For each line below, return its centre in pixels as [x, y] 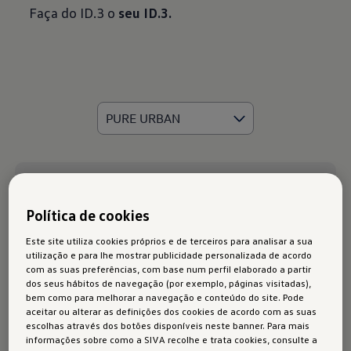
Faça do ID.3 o [74, 13]
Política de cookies [88, 214]
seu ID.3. [145, 13]
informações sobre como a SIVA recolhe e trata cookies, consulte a [172, 339]
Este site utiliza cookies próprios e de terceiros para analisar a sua [170, 240]
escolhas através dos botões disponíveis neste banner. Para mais [168, 325]
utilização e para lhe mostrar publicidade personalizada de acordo [169, 254]
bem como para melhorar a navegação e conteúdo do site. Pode [165, 297]
